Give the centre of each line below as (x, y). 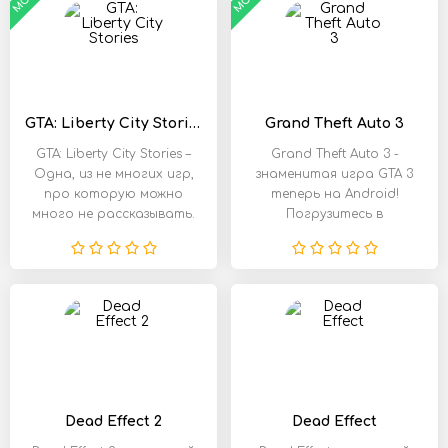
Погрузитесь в (334, 214)
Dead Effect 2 (113, 421)
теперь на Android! (334, 194)
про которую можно (113, 194)
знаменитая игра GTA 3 (334, 174)
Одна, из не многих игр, (113, 174)
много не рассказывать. (113, 214)
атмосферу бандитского (334, 234)
